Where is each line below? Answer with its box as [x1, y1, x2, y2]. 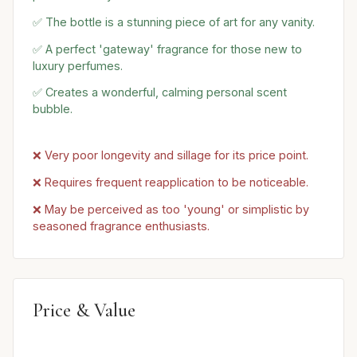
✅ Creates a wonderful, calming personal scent [33, 85, 287, 100]
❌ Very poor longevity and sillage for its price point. [33, 148, 308, 163]
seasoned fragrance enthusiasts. [33, 218, 210, 233]
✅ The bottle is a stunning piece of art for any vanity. [33, 14, 315, 29]
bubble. [33, 102, 73, 116]
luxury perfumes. [33, 58, 123, 73]
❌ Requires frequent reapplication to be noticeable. [33, 175, 308, 189]
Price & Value [33, 299, 135, 323]
